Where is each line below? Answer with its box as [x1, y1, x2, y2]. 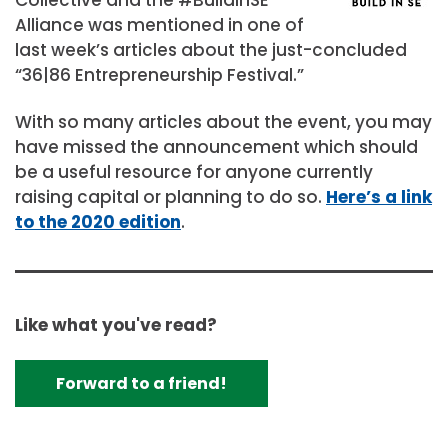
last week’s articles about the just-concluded [15, 37, 407, 62]
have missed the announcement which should [15, 135, 418, 159]
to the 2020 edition [15, 210, 181, 234]
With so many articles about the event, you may [15, 110, 432, 134]
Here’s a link [326, 185, 432, 209]
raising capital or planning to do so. [15, 185, 326, 209]
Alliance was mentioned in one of [15, 12, 304, 37]
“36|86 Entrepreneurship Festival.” [15, 62, 304, 87]
